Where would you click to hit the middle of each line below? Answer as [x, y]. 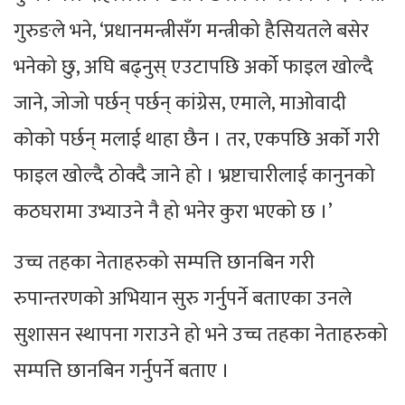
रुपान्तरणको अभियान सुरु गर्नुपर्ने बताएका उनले [183, 299]
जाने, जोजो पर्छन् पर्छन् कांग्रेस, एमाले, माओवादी [180, 104]
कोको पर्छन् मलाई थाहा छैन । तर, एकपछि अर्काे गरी [197, 140]
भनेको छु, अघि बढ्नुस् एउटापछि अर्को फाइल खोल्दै [193, 68]
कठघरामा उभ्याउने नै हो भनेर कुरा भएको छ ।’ [173, 212]
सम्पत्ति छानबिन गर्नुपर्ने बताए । [122, 372]
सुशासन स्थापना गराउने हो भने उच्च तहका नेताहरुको [201, 335]
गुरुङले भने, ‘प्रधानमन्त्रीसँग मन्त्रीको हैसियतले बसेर [191, 32]
